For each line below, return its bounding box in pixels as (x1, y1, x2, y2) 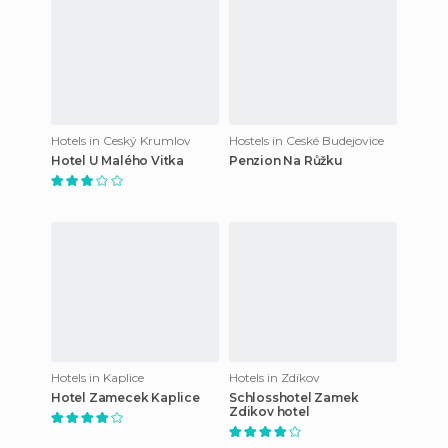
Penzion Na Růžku (229, 152, 343, 168)
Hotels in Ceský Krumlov (51, 132, 191, 148)
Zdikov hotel (229, 403, 310, 419)
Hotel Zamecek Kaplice (51, 389, 200, 405)
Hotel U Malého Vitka (51, 152, 184, 168)
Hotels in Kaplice (51, 369, 144, 385)
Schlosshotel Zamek (229, 389, 359, 405)
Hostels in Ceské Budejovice (229, 132, 384, 148)
